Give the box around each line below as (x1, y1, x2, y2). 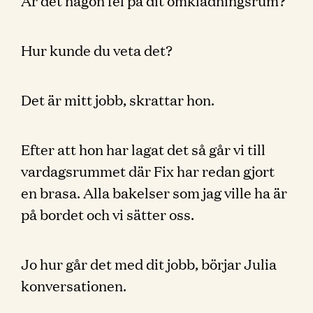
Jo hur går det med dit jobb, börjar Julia (21, 254, 277, 273)
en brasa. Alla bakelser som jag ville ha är (21, 182, 287, 202)
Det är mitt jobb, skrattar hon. (21, 89, 214, 109)
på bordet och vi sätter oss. (21, 204, 194, 224)
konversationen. (21, 275, 126, 295)
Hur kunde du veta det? (21, 40, 173, 59)
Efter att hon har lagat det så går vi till (21, 139, 265, 159)
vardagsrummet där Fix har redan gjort (21, 161, 275, 180)
